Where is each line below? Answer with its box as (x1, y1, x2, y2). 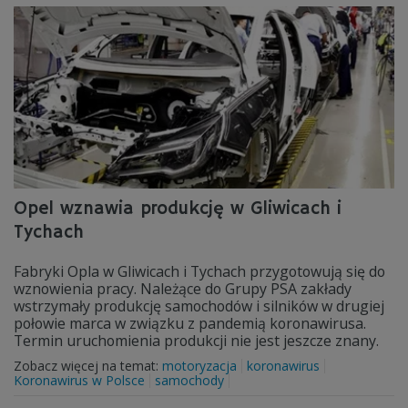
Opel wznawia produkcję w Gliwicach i (14, 198, 342, 220)
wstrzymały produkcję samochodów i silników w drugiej (14, 296, 384, 316)
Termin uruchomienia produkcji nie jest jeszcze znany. (14, 331, 379, 351)
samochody (155, 372, 224, 389)
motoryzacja (162, 357, 237, 374)
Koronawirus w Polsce (14, 372, 145, 389)
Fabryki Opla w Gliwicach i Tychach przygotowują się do (14, 261, 385, 281)
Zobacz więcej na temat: (14, 357, 162, 374)
